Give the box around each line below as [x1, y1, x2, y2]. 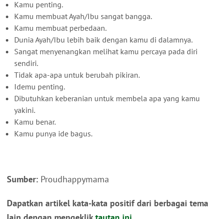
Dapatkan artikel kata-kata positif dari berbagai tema [7, 197, 208, 209]
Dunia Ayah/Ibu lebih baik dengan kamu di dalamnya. [14, 34, 193, 44]
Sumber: [7, 173, 38, 185]
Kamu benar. [14, 116, 56, 127]
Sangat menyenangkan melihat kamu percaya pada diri [14, 46, 197, 56]
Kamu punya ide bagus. [14, 128, 92, 138]
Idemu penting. [14, 81, 65, 91]
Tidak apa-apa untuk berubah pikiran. [14, 69, 140, 80]
